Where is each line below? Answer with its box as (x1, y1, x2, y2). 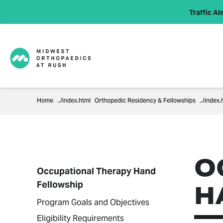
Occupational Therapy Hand (37, 165, 156, 177)
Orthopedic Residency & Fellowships (95, 95, 196, 108)
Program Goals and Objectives (37, 197, 149, 208)
